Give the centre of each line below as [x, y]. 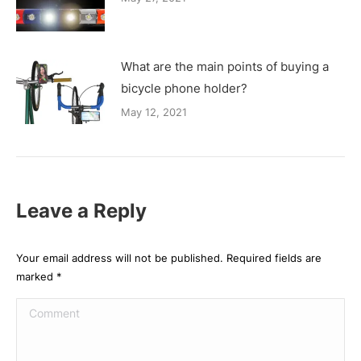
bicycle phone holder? [184, 88]
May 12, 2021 [154, 112]
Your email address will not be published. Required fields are [169, 257]
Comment [44, 309]
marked [36, 276]
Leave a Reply [81, 210]
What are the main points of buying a [225, 66]
